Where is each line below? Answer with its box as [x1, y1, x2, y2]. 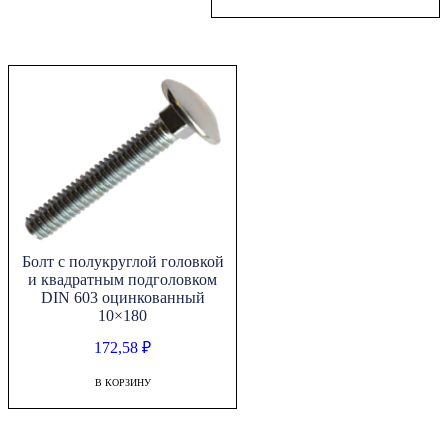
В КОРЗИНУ [94, 377, 151, 389]
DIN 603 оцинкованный [40, 289, 205, 307]
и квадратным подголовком [28, 271, 218, 289]
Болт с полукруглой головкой [21, 253, 224, 271]
